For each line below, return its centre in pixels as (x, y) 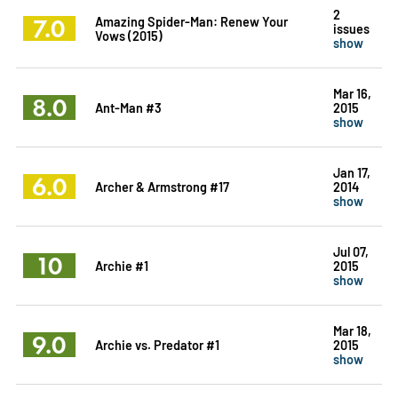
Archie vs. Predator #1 (157, 344)
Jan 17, (351, 171)
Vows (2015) (128, 35)
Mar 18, (352, 330)
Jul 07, (350, 251)
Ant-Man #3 (128, 107)
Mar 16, (352, 92)
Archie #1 (121, 265)
